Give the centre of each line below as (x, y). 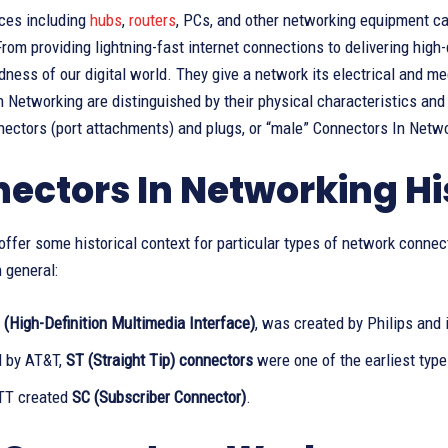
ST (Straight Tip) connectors (159, 360)
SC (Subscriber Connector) (159, 397)
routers (152, 20)
